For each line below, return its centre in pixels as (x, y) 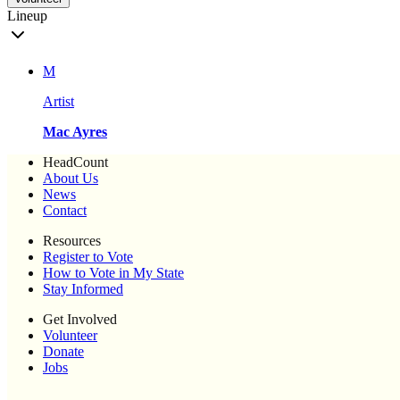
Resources (72, 241)
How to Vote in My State (113, 273)
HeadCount (75, 162)
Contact (65, 211)
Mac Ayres (75, 132)
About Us (71, 179)
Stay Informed (83, 289)
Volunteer (70, 336)
